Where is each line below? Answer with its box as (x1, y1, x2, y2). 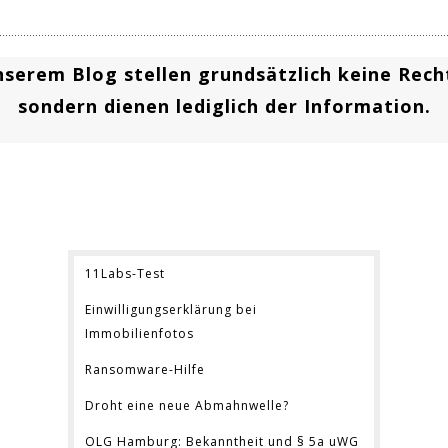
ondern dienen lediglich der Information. (27, 94, 431, 118)
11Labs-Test (85, 265, 165, 283)
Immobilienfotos (85, 325, 194, 343)
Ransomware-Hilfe (85, 361, 205, 379)
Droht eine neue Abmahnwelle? (85, 397, 289, 415)
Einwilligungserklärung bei (85, 301, 257, 319)
